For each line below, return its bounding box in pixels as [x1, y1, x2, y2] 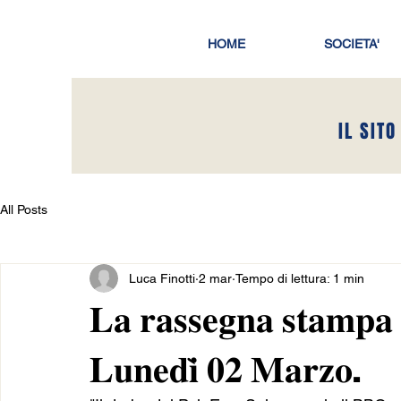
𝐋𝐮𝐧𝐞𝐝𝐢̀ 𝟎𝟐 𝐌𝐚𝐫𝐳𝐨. [90, 341, 361, 394]
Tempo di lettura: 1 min [235, 270, 364, 286]
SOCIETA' [324, 37, 380, 51]
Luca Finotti [129, 270, 195, 286]
